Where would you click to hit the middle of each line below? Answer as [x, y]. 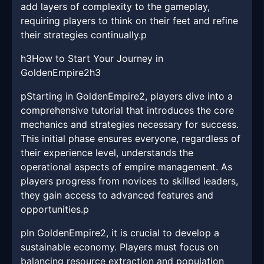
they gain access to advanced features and [117, 195]
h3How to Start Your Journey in [92, 59]
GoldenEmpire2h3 [61, 73]
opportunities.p [55, 209]
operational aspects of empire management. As [126, 167]
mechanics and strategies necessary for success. [130, 125]
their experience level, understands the [107, 153]
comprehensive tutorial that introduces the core [127, 110]
